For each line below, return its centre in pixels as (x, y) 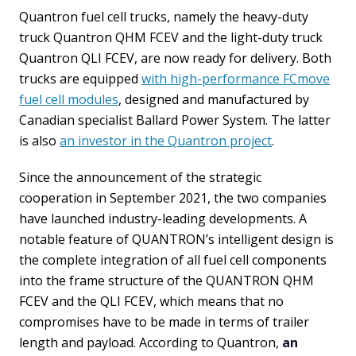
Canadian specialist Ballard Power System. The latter (175, 120)
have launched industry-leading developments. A (163, 219)
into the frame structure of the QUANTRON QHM (166, 281)
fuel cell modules (69, 99)
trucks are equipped (80, 79)
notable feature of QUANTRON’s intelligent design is (176, 239)
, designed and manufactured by (214, 99)
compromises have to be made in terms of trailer (164, 322)
